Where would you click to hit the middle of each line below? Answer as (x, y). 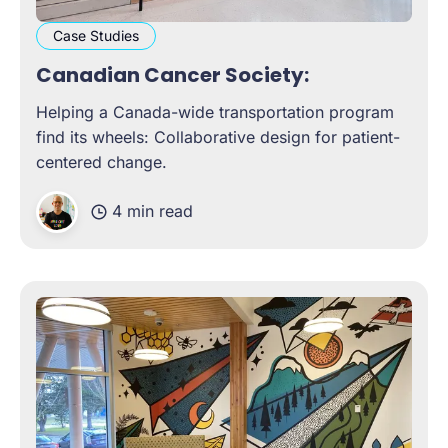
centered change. (101, 161)
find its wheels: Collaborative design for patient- (218, 136)
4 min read (152, 211)
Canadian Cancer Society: (172, 74)
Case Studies (96, 35)
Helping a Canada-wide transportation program (215, 111)
